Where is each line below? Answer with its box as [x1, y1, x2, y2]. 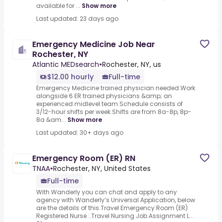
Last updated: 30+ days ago [36, 128, 123, 137]
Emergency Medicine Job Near [32, 39, 155, 51]
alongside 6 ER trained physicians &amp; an [36, 92, 172, 101]
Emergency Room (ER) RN [32, 153, 135, 165]
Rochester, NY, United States [53, 164, 151, 174]
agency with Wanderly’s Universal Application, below [36, 196, 195, 205]
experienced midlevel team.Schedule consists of [36, 100, 183, 109]
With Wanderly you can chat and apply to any [36, 188, 177, 197]
